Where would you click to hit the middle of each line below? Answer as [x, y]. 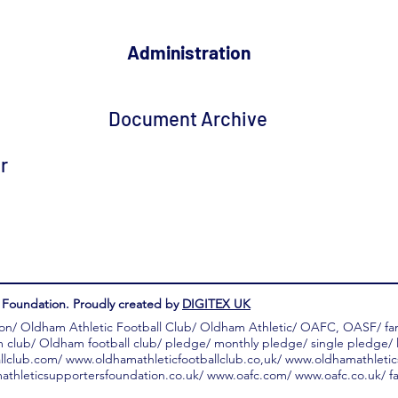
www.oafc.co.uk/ [340, 375]
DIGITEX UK [216, 304]
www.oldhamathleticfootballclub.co [163, 359]
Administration [188, 52]
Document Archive [188, 119]
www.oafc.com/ [249, 375]
